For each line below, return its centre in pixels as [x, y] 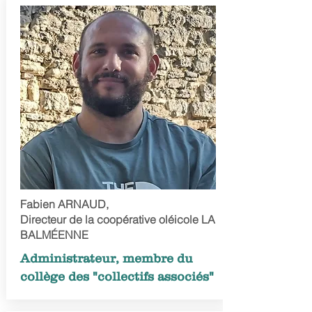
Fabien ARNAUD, [64, 204]
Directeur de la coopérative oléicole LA [117, 219]
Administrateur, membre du [106, 258]
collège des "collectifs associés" [117, 276]
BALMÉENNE [54, 235]
